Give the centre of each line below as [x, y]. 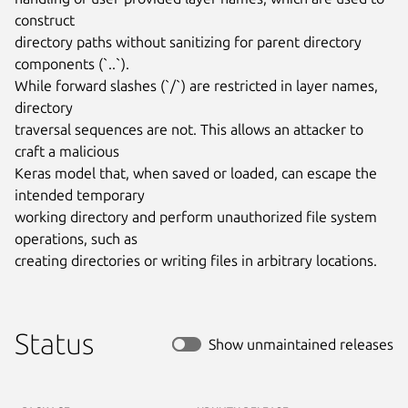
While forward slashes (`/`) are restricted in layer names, [196, 85]
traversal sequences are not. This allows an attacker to [189, 129]
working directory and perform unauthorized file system [196, 216]
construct [45, 20]
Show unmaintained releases [301, 344]
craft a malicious [67, 151]
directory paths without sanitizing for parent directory [188, 41]
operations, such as [76, 238]
